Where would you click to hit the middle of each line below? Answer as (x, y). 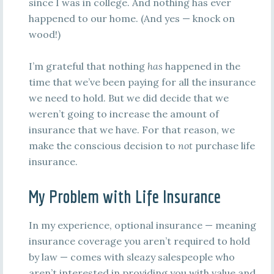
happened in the (201, 66)
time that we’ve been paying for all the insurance (142, 82)
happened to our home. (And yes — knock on (131, 18)
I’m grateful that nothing (88, 66)
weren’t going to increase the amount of (124, 114)
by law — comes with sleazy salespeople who (131, 257)
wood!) (44, 34)
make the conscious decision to (103, 146)
